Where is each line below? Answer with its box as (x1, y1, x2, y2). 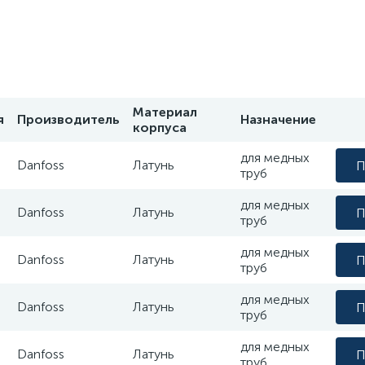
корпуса (133, 120, 187, 135)
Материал (133, 104, 197, 120)
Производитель (17, 112, 120, 127)
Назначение (240, 112, 316, 127)
